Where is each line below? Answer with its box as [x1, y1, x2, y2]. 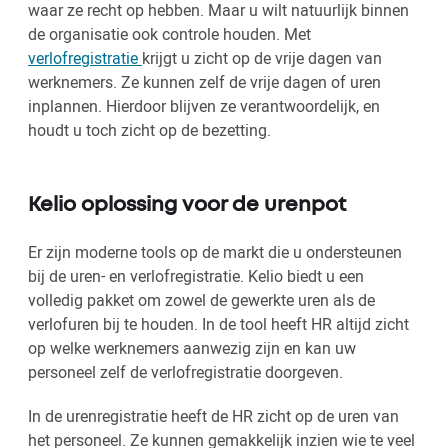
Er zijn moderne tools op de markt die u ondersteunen [28, 241, 402, 264]
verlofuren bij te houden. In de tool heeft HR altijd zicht [28, 313, 409, 336]
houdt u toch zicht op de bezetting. [28, 119, 271, 142]
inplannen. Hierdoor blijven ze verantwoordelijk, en [28, 95, 380, 118]
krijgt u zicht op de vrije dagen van [142, 47, 382, 70]
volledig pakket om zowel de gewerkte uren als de [28, 289, 375, 312]
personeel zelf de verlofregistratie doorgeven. [28, 361, 343, 384]
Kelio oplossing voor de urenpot [28, 196, 346, 216]
